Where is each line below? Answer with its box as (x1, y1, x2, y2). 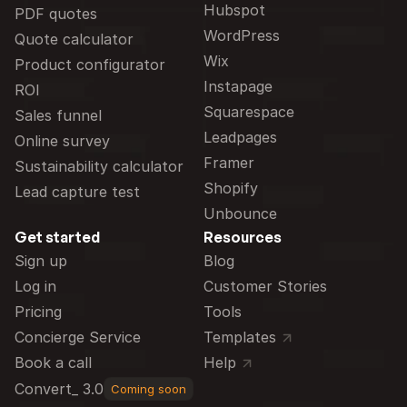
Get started (15, 228, 100, 246)
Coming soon (111, 382, 186, 396)
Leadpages (203, 128, 277, 146)
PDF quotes (15, 5, 97, 23)
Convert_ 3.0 (15, 380, 104, 398)
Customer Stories (203, 277, 327, 295)
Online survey (15, 132, 110, 150)
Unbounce (203, 204, 277, 223)
